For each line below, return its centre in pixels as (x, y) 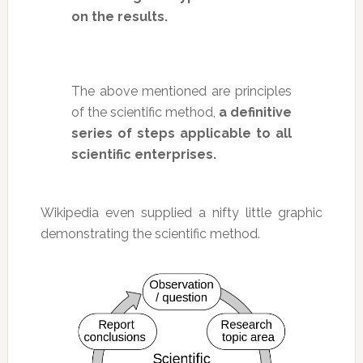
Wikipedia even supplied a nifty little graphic (181, 212)
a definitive (256, 112)
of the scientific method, (145, 112)
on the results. (119, 16)
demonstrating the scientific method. (150, 233)
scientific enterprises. (143, 154)
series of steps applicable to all (181, 133)
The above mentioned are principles (181, 91)
